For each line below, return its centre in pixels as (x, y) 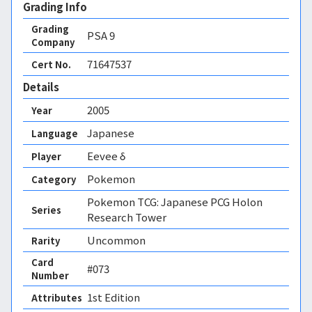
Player (46, 156)
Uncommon (116, 240)
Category (54, 179)
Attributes (57, 297)
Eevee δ (106, 156)
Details (41, 87)
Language (55, 133)
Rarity (46, 240)
